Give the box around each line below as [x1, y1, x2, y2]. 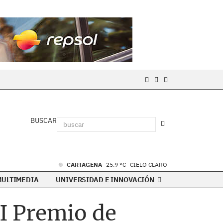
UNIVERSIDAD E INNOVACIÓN [56, 175, 156, 184]
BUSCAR [30, 116, 57, 125]
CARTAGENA [67, 161, 104, 168]
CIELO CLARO [130, 161, 167, 168]
